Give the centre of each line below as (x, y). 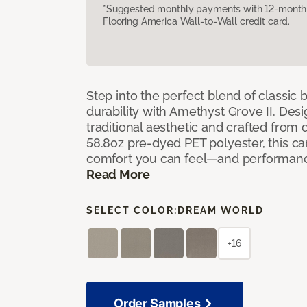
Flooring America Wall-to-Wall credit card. (197, 21)
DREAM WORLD (221, 210)
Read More (118, 174)
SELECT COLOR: (132, 210)
